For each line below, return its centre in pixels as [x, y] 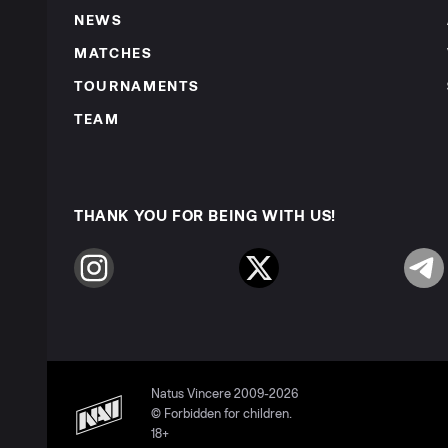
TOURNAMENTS [137, 87]
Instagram [101, 276]
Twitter [258, 276]
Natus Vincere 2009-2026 [224, 394]
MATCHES [113, 54]
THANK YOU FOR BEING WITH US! [205, 216]
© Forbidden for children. [221, 414]
